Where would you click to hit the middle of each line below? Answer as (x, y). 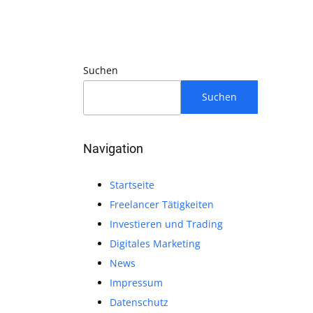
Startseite (132, 185)
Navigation (113, 148)
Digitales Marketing (155, 243)
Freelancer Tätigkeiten (161, 204)
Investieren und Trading (166, 224)
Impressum (136, 283)
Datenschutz (139, 302)
